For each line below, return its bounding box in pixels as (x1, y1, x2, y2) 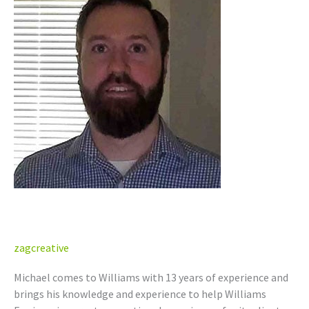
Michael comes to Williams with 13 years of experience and (14, 270, 288, 285)
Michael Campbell (14, 208, 186, 237)
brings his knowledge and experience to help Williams (14, 287, 266, 301)
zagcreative (14, 240, 69, 255)
